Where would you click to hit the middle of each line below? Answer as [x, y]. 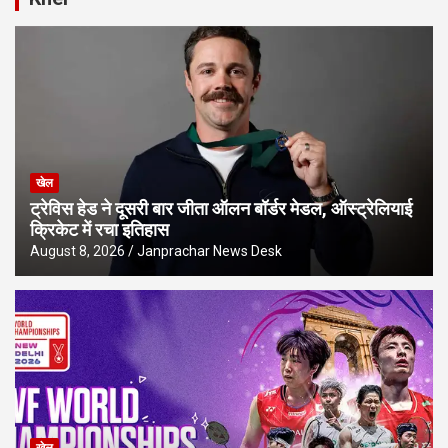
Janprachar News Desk [209, 251]
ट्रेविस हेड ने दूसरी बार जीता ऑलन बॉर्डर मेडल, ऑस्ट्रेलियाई [221, 209]
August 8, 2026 [77, 251]
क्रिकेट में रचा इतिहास [99, 230]
